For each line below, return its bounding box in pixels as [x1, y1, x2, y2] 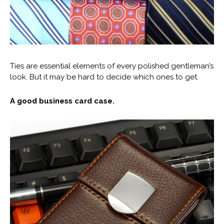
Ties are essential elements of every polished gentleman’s [10, 61, 213, 70]
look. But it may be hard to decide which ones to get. [10, 72, 198, 81]
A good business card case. [10, 96, 114, 105]
